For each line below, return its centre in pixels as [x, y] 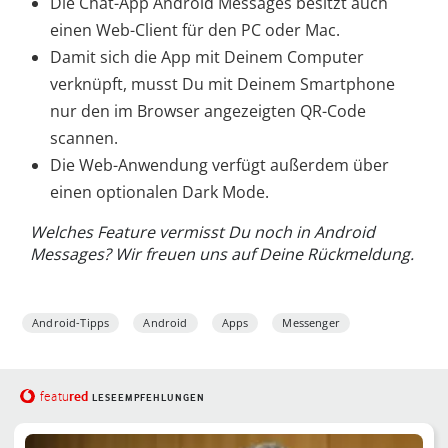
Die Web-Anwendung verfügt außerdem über [219, 165]
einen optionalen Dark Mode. [159, 192]
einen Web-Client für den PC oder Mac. [195, 30]
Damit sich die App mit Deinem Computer [207, 57]
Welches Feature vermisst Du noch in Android [202, 232]
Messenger [311, 323]
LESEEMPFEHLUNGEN [148, 398]
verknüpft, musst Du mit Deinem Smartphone [222, 84]
